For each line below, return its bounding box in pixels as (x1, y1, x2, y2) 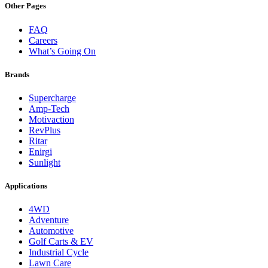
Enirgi (29, 146, 52, 157)
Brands (5, 69, 29, 79)
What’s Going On (29, 45, 96, 56)
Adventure (29, 215, 69, 226)
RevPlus (29, 124, 60, 135)
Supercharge (29, 92, 76, 103)
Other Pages (5, 1, 46, 11)
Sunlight (29, 157, 60, 167)
